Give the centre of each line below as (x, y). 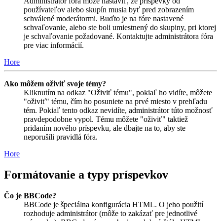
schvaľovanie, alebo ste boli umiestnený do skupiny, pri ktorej (120, 28)
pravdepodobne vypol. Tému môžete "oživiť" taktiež (106, 119)
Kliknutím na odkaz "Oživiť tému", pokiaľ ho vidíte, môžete (118, 93)
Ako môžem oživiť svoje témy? (55, 84)
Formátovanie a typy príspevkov (86, 175)
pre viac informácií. (54, 45)
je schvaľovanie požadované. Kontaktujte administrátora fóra (118, 37)
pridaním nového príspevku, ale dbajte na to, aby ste (105, 128)
